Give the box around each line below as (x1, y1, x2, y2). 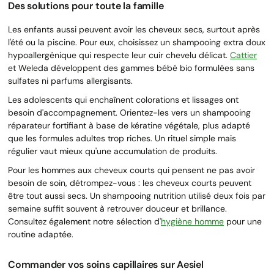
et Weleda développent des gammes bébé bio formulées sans (8, 62, 254, 73)
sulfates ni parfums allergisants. (8, 75, 133, 86)
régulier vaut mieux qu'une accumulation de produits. (8, 145, 217, 157)
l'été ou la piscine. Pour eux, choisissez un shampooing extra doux (8, 36, 265, 48)
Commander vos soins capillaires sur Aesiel (8, 257, 204, 271)
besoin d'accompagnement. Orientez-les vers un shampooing (8, 106, 251, 118)
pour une (224, 215, 262, 227)
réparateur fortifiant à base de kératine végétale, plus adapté (8, 119, 250, 131)
